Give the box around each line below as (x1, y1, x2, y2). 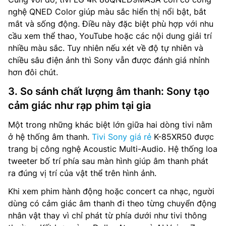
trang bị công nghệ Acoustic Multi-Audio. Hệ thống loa (8, 143, 217, 154)
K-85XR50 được (151, 131, 214, 142)
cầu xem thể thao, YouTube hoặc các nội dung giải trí (8, 30, 212, 41)
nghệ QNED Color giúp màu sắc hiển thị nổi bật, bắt (8, 6, 206, 17)
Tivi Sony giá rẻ (92, 131, 151, 142)
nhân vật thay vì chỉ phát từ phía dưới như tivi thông (8, 210, 207, 220)
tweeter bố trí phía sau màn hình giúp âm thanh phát (8, 155, 208, 166)
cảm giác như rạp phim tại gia (8, 99, 151, 111)
